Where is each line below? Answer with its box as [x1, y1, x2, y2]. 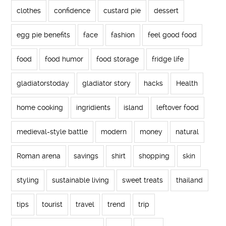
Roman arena [17, 152, 61, 160]
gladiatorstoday [17, 79, 70, 88]
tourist [42, 200, 63, 209]
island [124, 103, 144, 112]
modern [101, 128, 127, 136]
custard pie [103, 7, 141, 15]
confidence [54, 7, 91, 15]
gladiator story [82, 79, 131, 88]
